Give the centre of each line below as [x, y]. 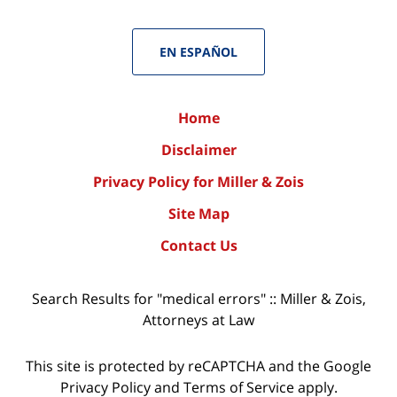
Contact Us [198, 245]
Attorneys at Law [198, 319]
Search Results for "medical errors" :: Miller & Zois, [198, 298]
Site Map [198, 213]
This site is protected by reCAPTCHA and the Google [198, 366]
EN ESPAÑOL [198, 51]
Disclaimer [198, 149]
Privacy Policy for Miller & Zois [198, 181]
